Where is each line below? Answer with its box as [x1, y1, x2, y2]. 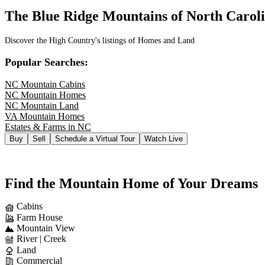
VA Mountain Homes [5, 111, 85, 122]
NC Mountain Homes [5, 90, 86, 101]
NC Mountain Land [5, 101, 79, 111]
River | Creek [17, 234, 66, 244]
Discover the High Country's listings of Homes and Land [5, 36, 195, 46]
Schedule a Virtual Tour [55, 134, 135, 144]
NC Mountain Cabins [5, 79, 85, 90]
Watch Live [144, 134, 183, 144]
